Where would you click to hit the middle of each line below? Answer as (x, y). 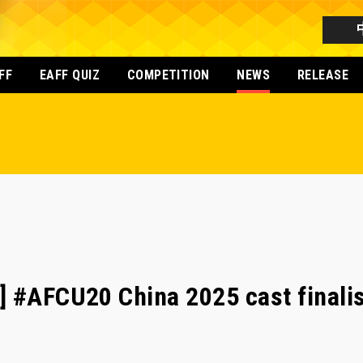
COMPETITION (168, 75)
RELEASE (323, 75)
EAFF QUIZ (70, 75)
